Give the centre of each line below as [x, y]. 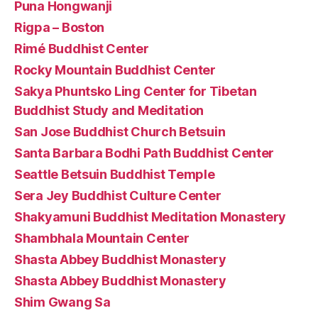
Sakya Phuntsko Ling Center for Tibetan [136, 91]
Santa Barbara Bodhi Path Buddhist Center [144, 153]
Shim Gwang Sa [62, 302]
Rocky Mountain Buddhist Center [115, 70]
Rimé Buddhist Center [82, 48]
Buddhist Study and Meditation [109, 110]
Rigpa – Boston [60, 27]
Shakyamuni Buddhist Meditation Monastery [150, 216]
